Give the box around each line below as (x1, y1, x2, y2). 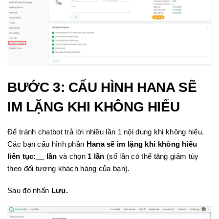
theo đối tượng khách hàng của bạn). (7, 164, 130, 173)
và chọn (59, 152, 86, 160)
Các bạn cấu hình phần (7, 139, 87, 148)
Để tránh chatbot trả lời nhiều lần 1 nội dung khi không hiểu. (7, 127, 204, 136)
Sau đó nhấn (7, 186, 51, 195)
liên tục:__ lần (7, 152, 59, 160)
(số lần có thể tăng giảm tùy (107, 152, 199, 160)
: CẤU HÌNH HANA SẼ (60, 79, 197, 95)
